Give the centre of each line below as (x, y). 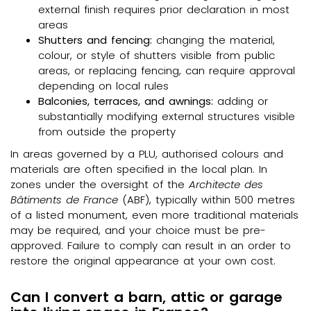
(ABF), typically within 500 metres (207, 199)
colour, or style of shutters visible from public (157, 55)
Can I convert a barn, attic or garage (146, 297)
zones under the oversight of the (100, 184)
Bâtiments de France (64, 199)
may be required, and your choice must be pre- (138, 230)
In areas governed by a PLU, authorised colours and (147, 153)
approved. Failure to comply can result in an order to (151, 245)
